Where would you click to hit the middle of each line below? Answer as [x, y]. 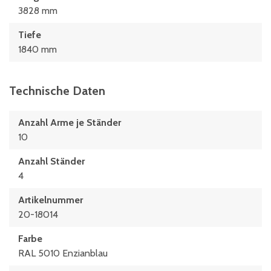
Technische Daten [57, 91]
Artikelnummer [51, 200]
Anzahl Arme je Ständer [70, 122]
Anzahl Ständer [51, 161]
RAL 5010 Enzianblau [63, 253]
